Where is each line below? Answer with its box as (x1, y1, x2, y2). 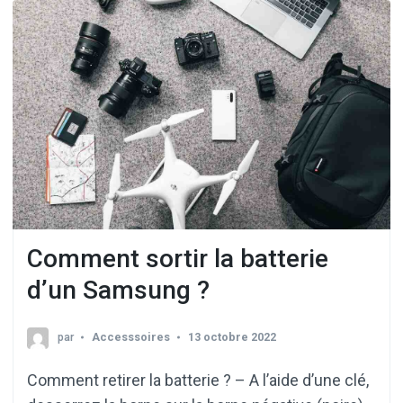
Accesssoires (92, 330, 170, 345)
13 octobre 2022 (188, 330, 276, 345)
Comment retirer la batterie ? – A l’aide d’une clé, (27, 371, 369, 390)
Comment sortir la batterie (27, 244, 328, 274)
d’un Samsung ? (27, 275, 210, 306)
